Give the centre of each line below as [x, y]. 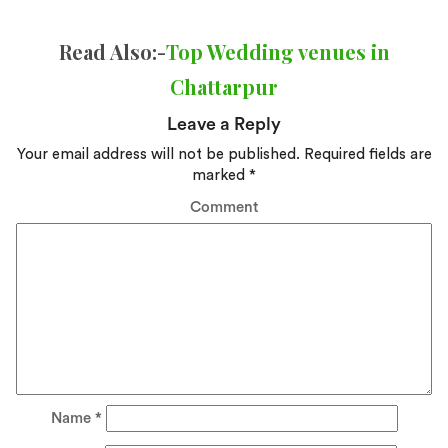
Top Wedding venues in [277, 52]
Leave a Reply [224, 123]
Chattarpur [224, 87]
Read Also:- [112, 52]
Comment [224, 207]
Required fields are [365, 155]
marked [220, 176]
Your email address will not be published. [158, 155]
